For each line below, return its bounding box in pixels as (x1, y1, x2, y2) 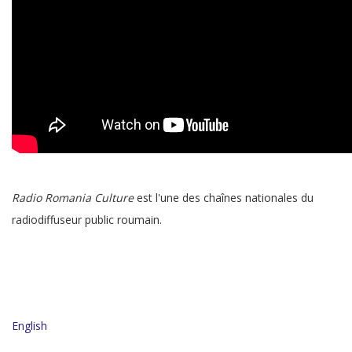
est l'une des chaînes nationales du (134, 189, 313, 205)
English (12, 317, 47, 333)
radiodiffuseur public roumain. (12, 211, 162, 227)
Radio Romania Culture (12, 189, 134, 205)
